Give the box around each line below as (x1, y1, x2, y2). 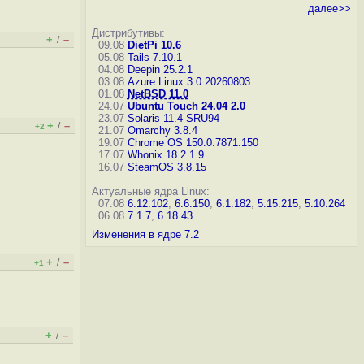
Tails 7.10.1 (127, 51, 182, 63)
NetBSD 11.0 (127, 88, 188, 100)
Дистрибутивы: (91, 27, 165, 39)
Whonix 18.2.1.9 (127, 149, 204, 161)
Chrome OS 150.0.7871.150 (127, 136, 258, 149)
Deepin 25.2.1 (127, 63, 193, 76)
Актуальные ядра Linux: (91, 185, 210, 197)
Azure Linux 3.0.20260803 (127, 76, 250, 88)
